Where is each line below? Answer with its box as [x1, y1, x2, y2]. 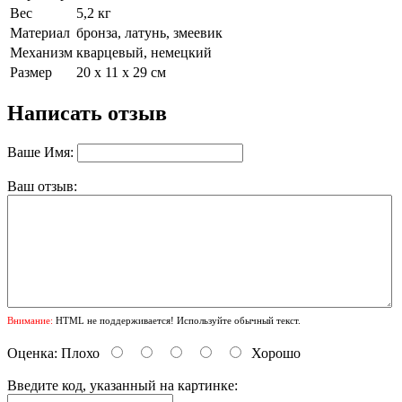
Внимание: [7, 315, 53, 327]
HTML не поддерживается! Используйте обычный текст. [53, 315, 301, 327]
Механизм [10, 45, 73, 61]
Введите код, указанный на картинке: [7, 378, 238, 394]
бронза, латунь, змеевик [76, 25, 223, 41]
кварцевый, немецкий [76, 45, 212, 61]
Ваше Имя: [7, 144, 74, 161]
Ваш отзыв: [7, 179, 77, 195]
